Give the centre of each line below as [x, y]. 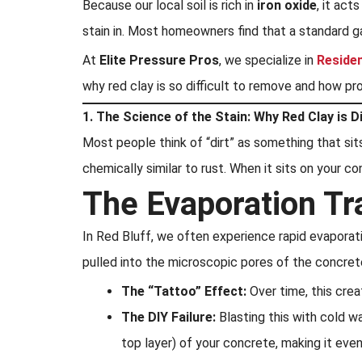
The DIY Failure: [168, 317]
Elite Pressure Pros [159, 60]
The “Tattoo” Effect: [184, 291]
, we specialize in [268, 60]
